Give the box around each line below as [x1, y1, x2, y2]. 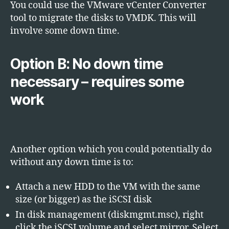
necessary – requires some [10, 73, 184, 90]
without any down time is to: [10, 156, 133, 168]
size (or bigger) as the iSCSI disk [15, 193, 152, 205]
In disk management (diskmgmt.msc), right [15, 209, 203, 221]
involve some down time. [10, 25, 120, 37]
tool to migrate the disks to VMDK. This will [10, 12, 196, 24]
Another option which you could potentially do [10, 144, 212, 155]
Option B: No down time [10, 55, 163, 73]
